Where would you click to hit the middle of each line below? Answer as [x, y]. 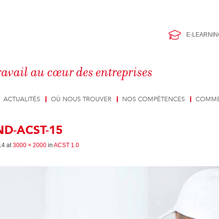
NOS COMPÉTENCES [153, 99]
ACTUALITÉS [22, 99]
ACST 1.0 [66, 145]
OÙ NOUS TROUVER [81, 99]
